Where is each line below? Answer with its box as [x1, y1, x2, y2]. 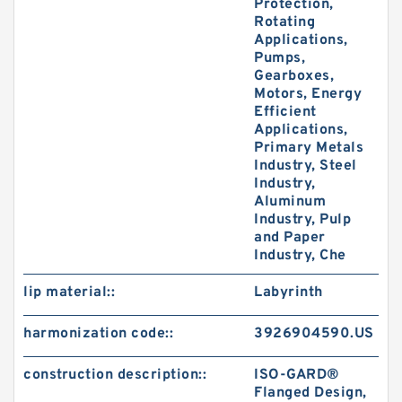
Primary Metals [254, 138, 364, 157]
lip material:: [23, 283, 115, 301]
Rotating [254, 13, 316, 31]
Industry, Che [254, 246, 346, 265]
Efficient [254, 102, 317, 121]
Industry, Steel [254, 156, 357, 175]
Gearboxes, [254, 66, 335, 85]
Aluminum [254, 192, 327, 211]
